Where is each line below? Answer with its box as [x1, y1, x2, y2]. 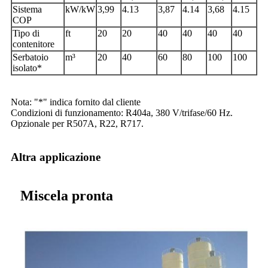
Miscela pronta [20, 188, 113, 204]
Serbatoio [13, 52, 48, 63]
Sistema [13, 4, 42, 15]
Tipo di [13, 28, 39, 39]
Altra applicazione [11, 151, 100, 164]
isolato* [13, 63, 42, 74]
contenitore [13, 39, 54, 50]
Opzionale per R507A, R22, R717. [11, 118, 144, 129]
